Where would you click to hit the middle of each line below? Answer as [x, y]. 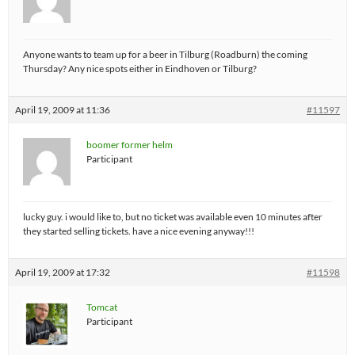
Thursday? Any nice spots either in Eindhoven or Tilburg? [140, 69]
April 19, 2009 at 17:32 [63, 272]
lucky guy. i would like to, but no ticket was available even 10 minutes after [173, 217]
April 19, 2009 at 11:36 [63, 110]
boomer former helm [130, 145]
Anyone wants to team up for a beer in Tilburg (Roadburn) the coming [165, 54]
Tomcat [102, 307]
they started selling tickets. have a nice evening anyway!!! [139, 231]
